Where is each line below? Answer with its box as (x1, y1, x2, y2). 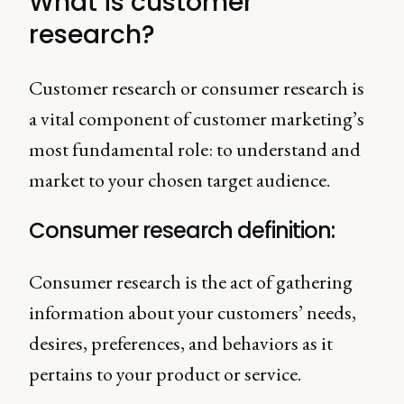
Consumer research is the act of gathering (29, 269, 353, 295)
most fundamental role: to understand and (29, 136, 361, 162)
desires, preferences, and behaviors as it (29, 330, 333, 356)
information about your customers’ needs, (29, 299, 356, 326)
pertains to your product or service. (29, 361, 301, 387)
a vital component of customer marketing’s (29, 106, 364, 132)
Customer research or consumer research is (29, 75, 364, 101)
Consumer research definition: (29, 216, 335, 245)
